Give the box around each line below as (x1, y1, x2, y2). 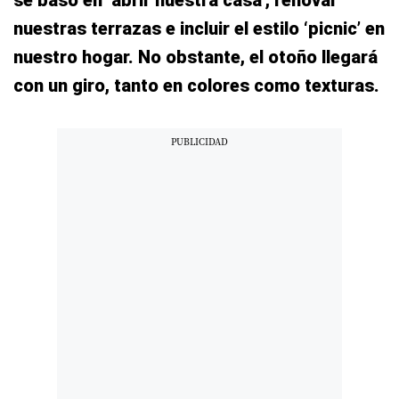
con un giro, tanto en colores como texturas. (13, 75, 379, 96)
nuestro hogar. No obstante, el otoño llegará (13, 46, 378, 68)
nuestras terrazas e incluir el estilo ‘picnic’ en (13, 18, 385, 39)
